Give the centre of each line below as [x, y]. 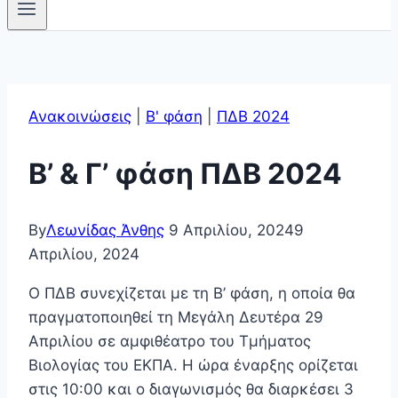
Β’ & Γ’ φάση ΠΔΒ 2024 [185, 173]
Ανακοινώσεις [80, 117]
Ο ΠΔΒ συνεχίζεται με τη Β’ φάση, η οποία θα [192, 294]
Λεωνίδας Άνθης [105, 231]
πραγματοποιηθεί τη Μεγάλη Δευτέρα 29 [176, 318]
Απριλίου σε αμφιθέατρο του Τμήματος [170, 342]
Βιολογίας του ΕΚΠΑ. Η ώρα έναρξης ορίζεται [193, 366]
